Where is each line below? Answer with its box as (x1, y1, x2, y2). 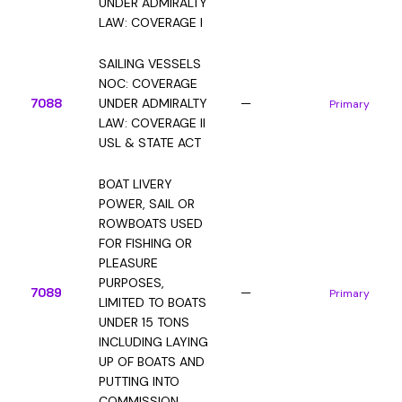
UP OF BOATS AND (99, 354, 205, 370)
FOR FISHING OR (99, 235, 192, 251)
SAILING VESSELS (99, 56, 201, 72)
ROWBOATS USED (99, 215, 203, 232)
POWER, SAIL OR (99, 196, 195, 212)
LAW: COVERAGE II (99, 115, 205, 131)
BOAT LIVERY (99, 176, 172, 192)
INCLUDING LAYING (99, 334, 208, 350)
